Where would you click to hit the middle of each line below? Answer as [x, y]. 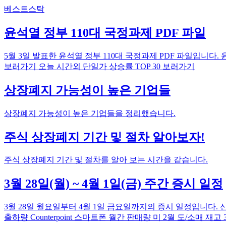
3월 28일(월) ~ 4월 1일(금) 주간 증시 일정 [114, 184]
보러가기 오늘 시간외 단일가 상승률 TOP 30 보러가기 [99, 66]
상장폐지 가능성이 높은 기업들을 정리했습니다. [90, 113]
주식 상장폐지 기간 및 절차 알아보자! [104, 137]
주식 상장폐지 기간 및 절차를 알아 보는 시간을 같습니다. [106, 160]
